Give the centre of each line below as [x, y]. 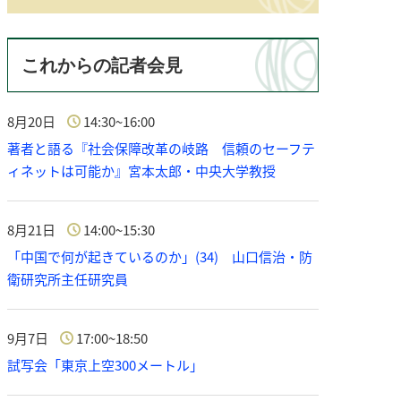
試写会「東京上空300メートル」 [105, 365]
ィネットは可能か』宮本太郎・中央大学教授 [141, 171]
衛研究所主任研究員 [68, 279]
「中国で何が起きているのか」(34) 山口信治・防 [160, 257]
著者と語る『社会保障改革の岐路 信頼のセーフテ [161, 149]
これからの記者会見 [102, 65]
